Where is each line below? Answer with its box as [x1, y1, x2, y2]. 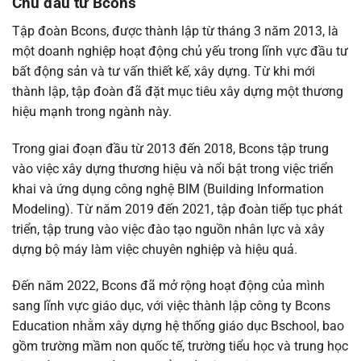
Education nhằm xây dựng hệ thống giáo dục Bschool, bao [12, 318, 344, 334]
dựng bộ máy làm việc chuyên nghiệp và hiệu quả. [12, 241, 297, 257]
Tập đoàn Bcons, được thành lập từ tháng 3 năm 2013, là [12, 23, 338, 39]
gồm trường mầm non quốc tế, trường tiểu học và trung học [12, 338, 348, 355]
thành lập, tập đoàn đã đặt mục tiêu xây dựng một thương [12, 83, 343, 99]
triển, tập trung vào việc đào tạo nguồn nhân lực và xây [12, 221, 325, 237]
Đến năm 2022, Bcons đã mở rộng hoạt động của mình [12, 278, 325, 294]
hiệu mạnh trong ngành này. [12, 103, 172, 119]
